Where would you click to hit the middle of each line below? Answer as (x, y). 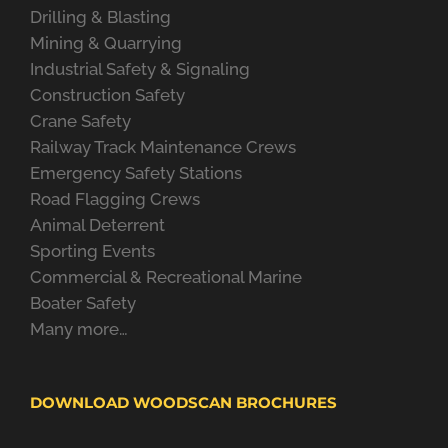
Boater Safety (83, 303)
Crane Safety (80, 121)
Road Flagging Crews (115, 199)
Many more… (79, 329)
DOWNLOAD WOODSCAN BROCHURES (183, 403)
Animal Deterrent (97, 225)
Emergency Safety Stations (136, 173)
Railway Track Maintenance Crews (163, 147)
